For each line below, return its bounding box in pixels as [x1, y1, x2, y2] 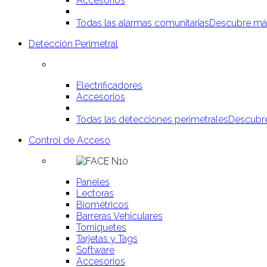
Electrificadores [76, 80, 142, 91]
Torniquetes [76, 222, 126, 233]
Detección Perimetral [29, 38, 118, 49]
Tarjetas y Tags [76, 233, 138, 244]
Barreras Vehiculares [76, 210, 163, 222]
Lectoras [76, 188, 114, 199]
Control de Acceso [29, 135, 110, 146]
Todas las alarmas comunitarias [76, 17, 209, 29]
